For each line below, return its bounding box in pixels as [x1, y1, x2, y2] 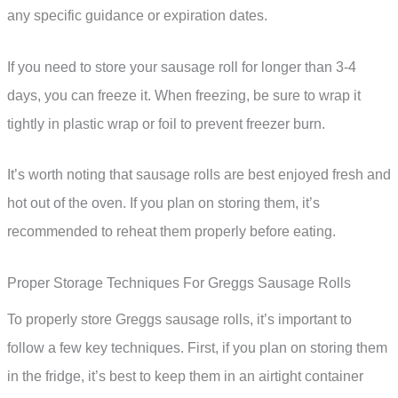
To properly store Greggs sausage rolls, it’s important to [7, 312, 352, 328]
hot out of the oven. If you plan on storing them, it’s [7, 195, 320, 211]
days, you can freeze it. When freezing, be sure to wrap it [7, 87, 361, 103]
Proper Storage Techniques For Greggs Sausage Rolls [7, 275, 351, 291]
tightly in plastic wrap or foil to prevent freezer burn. [7, 115, 325, 131]
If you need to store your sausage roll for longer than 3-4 [7, 59, 356, 75]
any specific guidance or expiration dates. [7, 8, 267, 24]
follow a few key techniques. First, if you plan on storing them [7, 340, 387, 356]
